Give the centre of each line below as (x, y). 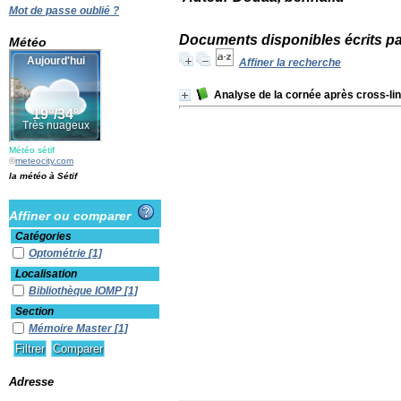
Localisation (46, 274)
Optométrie (59, 253)
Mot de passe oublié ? (64, 11)
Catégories (43, 236)
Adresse (31, 382)
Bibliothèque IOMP (77, 291)
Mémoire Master (72, 328)
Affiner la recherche (290, 63)
